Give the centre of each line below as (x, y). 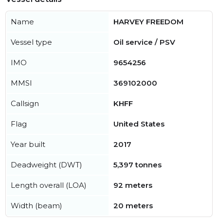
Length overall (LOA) (49, 185)
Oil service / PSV (144, 42)
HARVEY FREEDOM (148, 22)
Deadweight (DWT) (46, 165)
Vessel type (31, 42)
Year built (28, 144)
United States (139, 124)
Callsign (25, 103)
